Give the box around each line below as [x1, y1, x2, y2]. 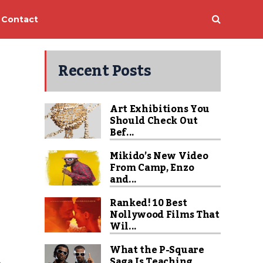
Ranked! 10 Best [110, 194, 187, 213]
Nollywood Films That [110, 205, 220, 224]
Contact [1, 14, 38, 25]
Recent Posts [58, 56, 151, 86]
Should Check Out [110, 112, 198, 130]
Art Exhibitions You [110, 100, 210, 119]
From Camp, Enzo [110, 159, 194, 177]
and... [110, 170, 137, 189]
